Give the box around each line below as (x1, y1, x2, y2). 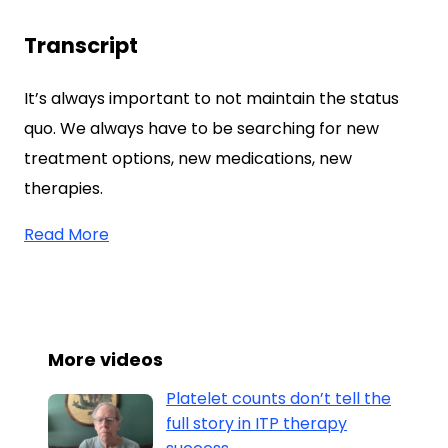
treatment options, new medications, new (24, 147, 352, 170)
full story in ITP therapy (166, 412, 347, 435)
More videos (48, 347, 163, 372)
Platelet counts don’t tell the (166, 387, 391, 410)
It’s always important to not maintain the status (24, 87, 399, 110)
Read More (24, 223, 109, 246)
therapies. (24, 177, 103, 200)
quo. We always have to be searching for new (24, 117, 379, 140)
